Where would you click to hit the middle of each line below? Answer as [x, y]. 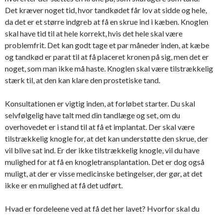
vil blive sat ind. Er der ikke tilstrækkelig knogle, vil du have [102, 150]
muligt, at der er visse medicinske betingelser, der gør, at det [104, 173]
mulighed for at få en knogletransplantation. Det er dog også [105, 162]
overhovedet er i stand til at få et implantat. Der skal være [100, 127]
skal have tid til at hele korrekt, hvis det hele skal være [94, 33]
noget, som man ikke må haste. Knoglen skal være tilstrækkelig [109, 68]
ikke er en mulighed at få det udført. [64, 185]
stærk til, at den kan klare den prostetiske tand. [82, 80]
